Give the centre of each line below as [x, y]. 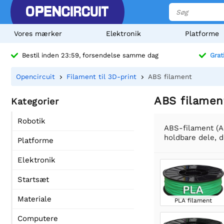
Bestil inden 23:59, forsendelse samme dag [90, 55]
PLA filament [193, 200]
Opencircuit [35, 76]
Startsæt [33, 179]
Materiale [34, 199]
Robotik [31, 121]
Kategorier [35, 101]
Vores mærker [38, 33]
